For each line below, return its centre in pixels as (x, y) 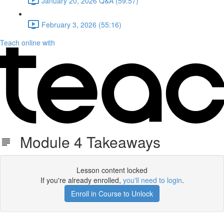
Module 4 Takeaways (86, 142)
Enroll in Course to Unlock (112, 193)
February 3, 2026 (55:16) (81, 24)
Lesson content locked (112, 170)
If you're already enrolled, (81, 180)
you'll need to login (152, 180)
